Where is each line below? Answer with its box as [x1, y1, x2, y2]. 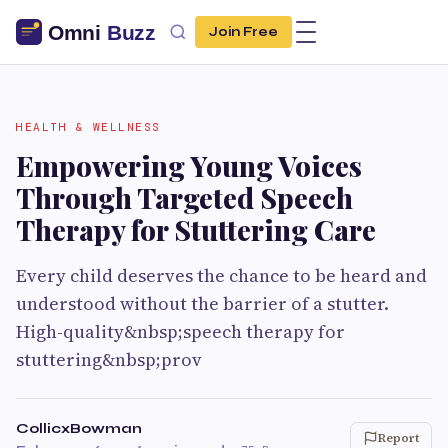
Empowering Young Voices [16, 147, 362, 184]
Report [378, 430, 419, 446]
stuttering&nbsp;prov [16, 347, 202, 372]
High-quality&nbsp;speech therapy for [16, 319, 345, 344]
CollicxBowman [16, 420, 142, 437]
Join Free [209, 24, 278, 40]
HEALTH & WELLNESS [16, 120, 161, 134]
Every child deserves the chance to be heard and [16, 263, 427, 288]
